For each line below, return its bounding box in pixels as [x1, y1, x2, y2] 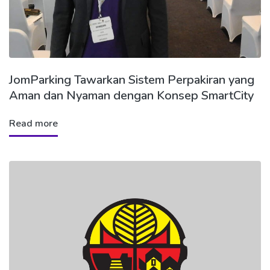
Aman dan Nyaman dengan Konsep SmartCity [9, 87, 254, 104]
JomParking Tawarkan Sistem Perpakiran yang [9, 71, 254, 88]
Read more [9, 116, 58, 130]
